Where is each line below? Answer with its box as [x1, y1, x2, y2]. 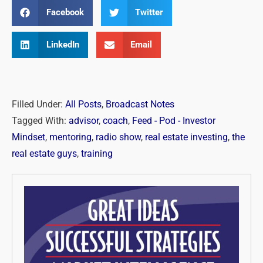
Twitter [135, 6, 163, 18]
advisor [69, 115, 99, 126]
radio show [96, 131, 141, 143]
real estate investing [145, 131, 228, 143]
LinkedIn [46, 39, 79, 50]
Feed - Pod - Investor [132, 115, 215, 126]
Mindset [12, 131, 45, 143]
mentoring [49, 131, 92, 143]
